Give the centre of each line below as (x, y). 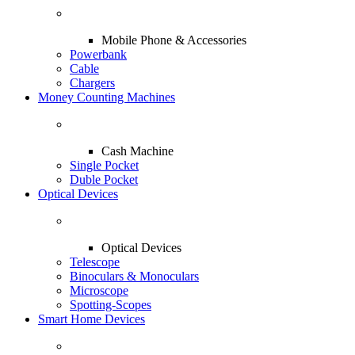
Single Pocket (104, 165)
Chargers (92, 83)
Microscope (99, 290)
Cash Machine (137, 151)
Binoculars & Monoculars (134, 276)
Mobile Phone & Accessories (174, 40)
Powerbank (98, 54)
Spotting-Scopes (111, 305)
